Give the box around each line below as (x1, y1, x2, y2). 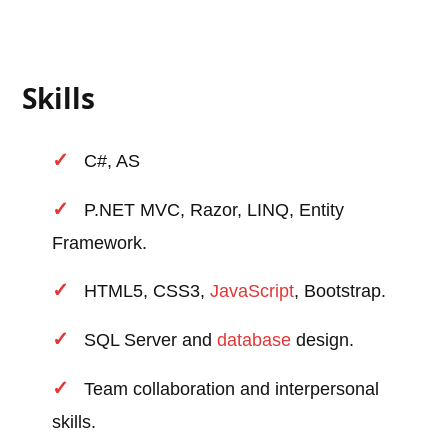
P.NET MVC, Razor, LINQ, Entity (84, 200, 345, 221)
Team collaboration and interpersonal (84, 379, 380, 400)
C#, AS (84, 151, 141, 172)
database (217, 330, 292, 351)
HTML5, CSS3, (84, 281, 211, 302)
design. (291, 330, 355, 351)
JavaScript (210, 281, 295, 302)
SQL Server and (84, 330, 218, 351)
